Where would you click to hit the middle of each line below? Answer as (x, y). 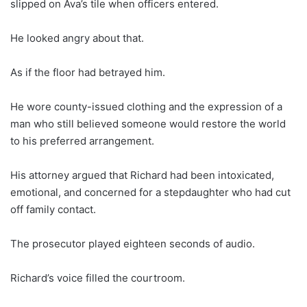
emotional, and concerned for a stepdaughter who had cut (150, 192)
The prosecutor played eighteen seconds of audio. (133, 243)
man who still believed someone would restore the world (148, 123)
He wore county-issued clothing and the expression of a (146, 106)
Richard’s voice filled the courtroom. (98, 278)
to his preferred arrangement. (82, 140)
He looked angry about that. (77, 38)
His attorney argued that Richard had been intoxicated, (142, 175)
